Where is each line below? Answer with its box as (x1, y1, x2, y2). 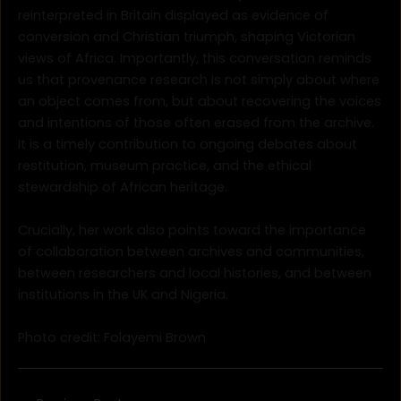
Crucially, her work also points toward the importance (18, 221, 366, 240)
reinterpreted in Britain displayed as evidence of (18, 6, 328, 25)
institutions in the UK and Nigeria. (18, 286, 228, 304)
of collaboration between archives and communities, (18, 243, 364, 261)
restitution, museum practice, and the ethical (18, 157, 311, 175)
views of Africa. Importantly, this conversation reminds (18, 49, 371, 68)
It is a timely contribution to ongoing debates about (18, 135, 357, 154)
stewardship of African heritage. (18, 178, 227, 197)
